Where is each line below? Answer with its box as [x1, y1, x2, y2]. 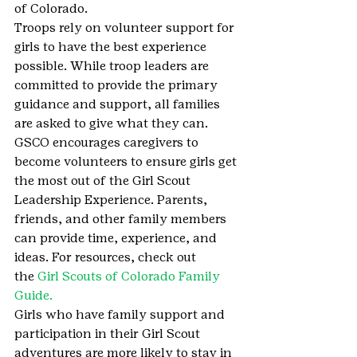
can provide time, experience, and [14, 230, 220, 245]
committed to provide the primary [14, 77, 221, 92]
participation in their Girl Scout [14, 326, 203, 341]
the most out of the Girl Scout [14, 173, 194, 188]
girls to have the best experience [14, 39, 210, 54]
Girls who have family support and [14, 307, 228, 322]
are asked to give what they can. [14, 116, 211, 131]
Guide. [14, 288, 53, 303]
